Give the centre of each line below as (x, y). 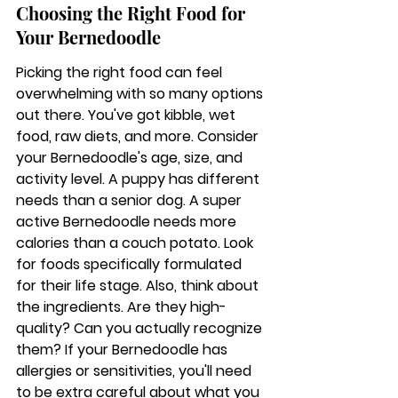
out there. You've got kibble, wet (127, 115)
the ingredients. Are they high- (121, 307)
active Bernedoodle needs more (128, 222)
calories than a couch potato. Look (136, 243)
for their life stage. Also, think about (139, 286)
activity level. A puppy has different (139, 179)
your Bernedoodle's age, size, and (131, 158)
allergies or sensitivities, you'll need (135, 371)
